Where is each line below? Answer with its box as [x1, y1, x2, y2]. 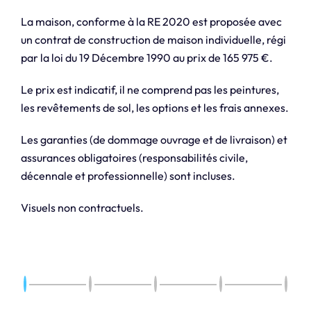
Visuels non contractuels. [20, 201, 144, 215]
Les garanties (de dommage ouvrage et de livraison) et [20, 133, 287, 147]
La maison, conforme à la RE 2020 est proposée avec [20, 15, 282, 29]
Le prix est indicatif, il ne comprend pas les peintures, [20, 83, 279, 97]
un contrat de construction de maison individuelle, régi [20, 33, 286, 47]
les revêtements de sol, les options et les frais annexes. [20, 101, 289, 115]
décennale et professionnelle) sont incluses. [20, 169, 235, 183]
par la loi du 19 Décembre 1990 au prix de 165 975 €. [20, 51, 273, 65]
